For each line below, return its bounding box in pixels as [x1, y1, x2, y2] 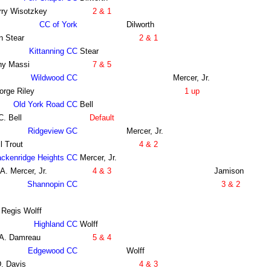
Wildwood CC [30, 73, 77, 83]
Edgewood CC [27, 246, 77, 256]
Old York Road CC [13, 100, 77, 109]
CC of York [39, 20, 77, 30]
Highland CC [33, 220, 77, 229]
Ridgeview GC [27, 126, 77, 136]
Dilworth [126, 20, 154, 30]
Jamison [214, 166, 244, 176]
